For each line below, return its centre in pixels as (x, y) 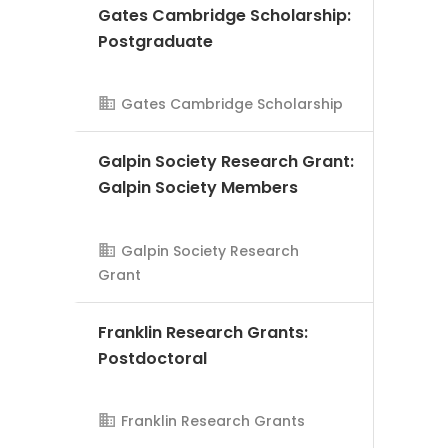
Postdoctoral (152, 358)
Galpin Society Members (198, 188)
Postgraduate (155, 41)
